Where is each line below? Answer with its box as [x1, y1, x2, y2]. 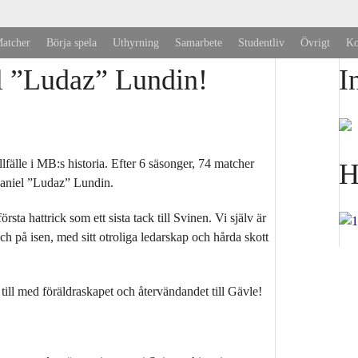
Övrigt [300, 36, 330, 49]
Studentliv [238, 36, 284, 49]
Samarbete [175, 36, 222, 49]
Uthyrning [113, 36, 159, 49]
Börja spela [46, 36, 97, 49]
